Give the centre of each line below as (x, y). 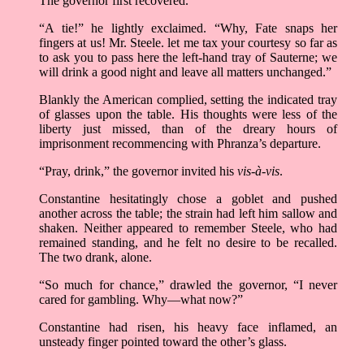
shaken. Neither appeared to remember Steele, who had (188, 228)
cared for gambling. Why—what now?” (141, 300)
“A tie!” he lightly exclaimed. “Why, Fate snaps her (188, 28)
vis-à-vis (258, 171)
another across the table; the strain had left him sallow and (188, 214)
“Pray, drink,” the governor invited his (138, 171)
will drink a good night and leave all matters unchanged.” (185, 72)
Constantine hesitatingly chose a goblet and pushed (188, 199)
